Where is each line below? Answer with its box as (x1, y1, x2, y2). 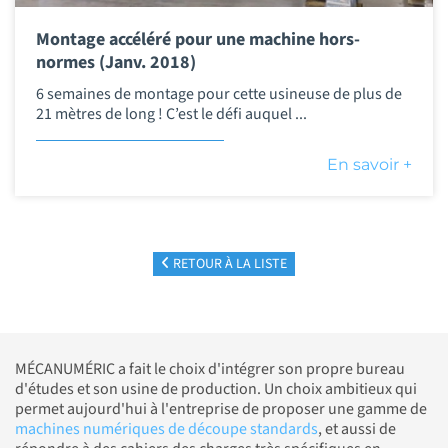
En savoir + (327, 155, 413, 175)
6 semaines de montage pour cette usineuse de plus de (35, 83, 402, 106)
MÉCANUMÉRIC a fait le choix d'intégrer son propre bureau (15, 358, 405, 381)
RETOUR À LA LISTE (170, 254, 287, 275)
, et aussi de (318, 418, 396, 441)
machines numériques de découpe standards (15, 418, 318, 441)
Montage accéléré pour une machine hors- (35, 26, 360, 52)
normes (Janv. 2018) (35, 49, 196, 75)
